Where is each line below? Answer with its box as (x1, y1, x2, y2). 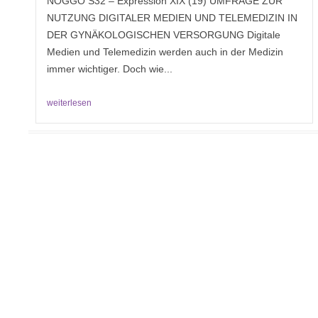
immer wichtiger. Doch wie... (47, 62, 172, 75)
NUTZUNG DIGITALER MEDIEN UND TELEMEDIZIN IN (47, 11, 297, 23)
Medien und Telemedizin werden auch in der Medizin (47, 45, 283, 57)
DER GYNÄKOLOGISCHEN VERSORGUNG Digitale (47, 28, 280, 40)
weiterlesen (47, 97, 92, 108)
